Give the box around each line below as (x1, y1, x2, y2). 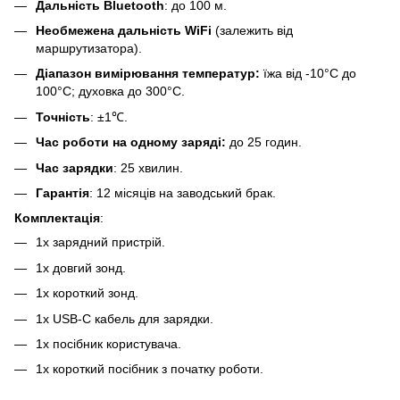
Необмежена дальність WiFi (36, 23, 215, 38)
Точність (36, 109, 90, 124)
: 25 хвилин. (113, 160, 183, 175)
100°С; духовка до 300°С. (36, 84, 185, 99)
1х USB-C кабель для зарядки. (36, 311, 213, 326)
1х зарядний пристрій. (36, 235, 165, 250)
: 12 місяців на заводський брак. (89, 186, 276, 201)
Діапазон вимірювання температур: (36, 66, 263, 81)
